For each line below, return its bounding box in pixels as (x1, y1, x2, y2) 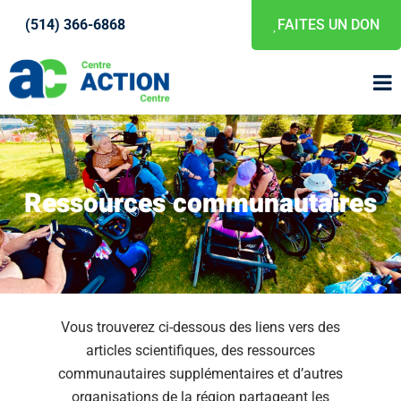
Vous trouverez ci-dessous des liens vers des (60, 319, 340, 337)
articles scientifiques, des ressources (85, 342, 315, 360)
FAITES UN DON (277, 16, 380, 33)
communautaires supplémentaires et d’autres (57, 365, 343, 383)
